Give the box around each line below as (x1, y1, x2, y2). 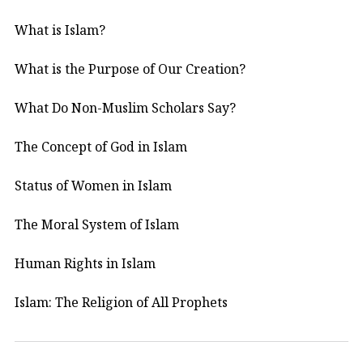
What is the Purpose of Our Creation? (15, 59, 246, 78)
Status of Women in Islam (15, 176, 172, 194)
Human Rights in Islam (15, 254, 156, 272)
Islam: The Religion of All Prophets (15, 293, 228, 311)
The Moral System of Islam (15, 215, 179, 233)
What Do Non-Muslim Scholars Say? (15, 98, 236, 117)
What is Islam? (15, 20, 105, 39)
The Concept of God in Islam (15, 137, 187, 156)
